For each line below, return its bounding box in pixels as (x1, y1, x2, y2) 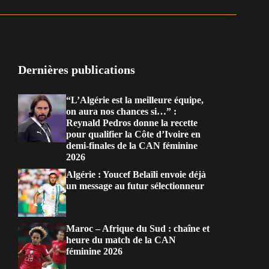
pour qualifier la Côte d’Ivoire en (66, 129, 201, 140)
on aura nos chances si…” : (66, 106, 177, 117)
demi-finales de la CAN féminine (66, 141, 198, 151)
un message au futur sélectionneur (66, 181, 204, 192)
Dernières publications (18, 63, 135, 77)
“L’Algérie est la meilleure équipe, (66, 95, 204, 106)
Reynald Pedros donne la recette (66, 118, 198, 128)
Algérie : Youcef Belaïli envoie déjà (66, 169, 206, 180)
